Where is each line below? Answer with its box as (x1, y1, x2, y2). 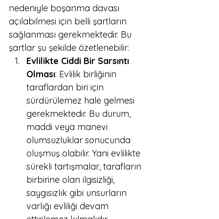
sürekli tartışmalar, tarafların (26, 161, 144, 172)
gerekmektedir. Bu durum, (26, 108, 133, 119)
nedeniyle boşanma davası (9, 2, 122, 14)
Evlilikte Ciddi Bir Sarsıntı (26, 55, 131, 66)
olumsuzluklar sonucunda (26, 134, 133, 146)
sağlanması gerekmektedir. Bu (9, 29, 134, 40)
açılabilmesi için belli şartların (9, 16, 129, 27)
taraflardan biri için (26, 82, 106, 93)
